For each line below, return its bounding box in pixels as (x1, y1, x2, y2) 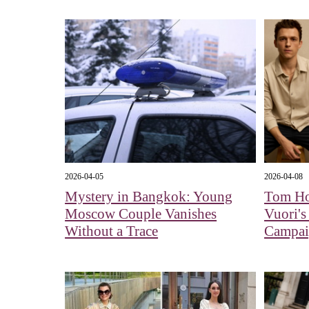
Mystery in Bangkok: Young (65, 188, 233, 205)
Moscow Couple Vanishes (65, 205, 217, 222)
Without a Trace (65, 222, 159, 239)
